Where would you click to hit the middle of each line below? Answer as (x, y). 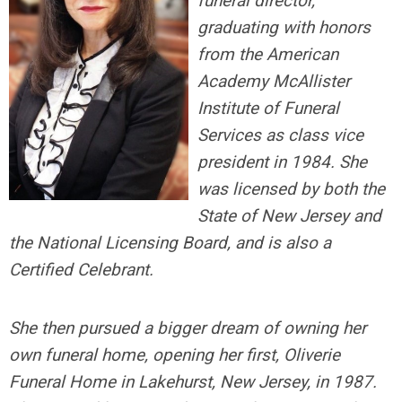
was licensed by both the (291, 189)
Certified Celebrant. (81, 270)
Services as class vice (280, 135)
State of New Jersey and (289, 216)
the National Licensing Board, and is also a (170, 243)
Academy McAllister (274, 82)
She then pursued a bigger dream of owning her (188, 328)
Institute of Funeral (268, 109)
